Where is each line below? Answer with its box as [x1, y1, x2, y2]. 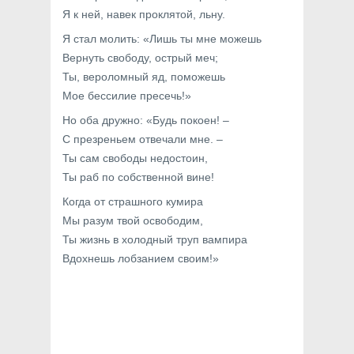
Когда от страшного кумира [62, 195, 203, 208]
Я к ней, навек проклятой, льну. [62, 8, 225, 21]
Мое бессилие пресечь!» [62, 89, 191, 102]
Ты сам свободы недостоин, [62, 152, 208, 164]
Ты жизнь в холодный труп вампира [62, 233, 247, 246]
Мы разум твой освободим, [62, 214, 203, 227]
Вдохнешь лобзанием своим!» [62, 252, 219, 265]
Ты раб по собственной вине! [62, 171, 214, 183]
